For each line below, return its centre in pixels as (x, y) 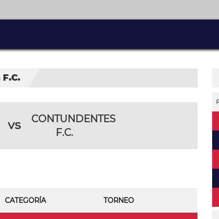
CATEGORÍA (25, 200)
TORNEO (119, 200)
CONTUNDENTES (73, 119)
